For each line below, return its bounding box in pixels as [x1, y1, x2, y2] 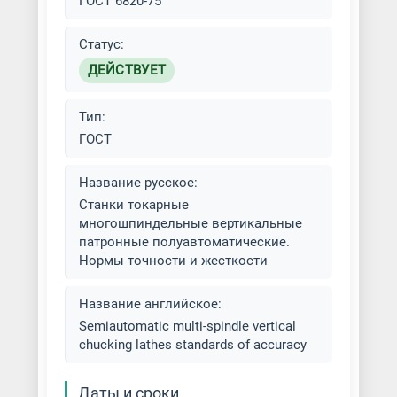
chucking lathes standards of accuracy [78, 337, 307, 353]
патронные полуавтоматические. [78, 234, 290, 250]
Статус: [78, 36, 124, 52]
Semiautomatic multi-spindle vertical [78, 318, 296, 334]
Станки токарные [78, 197, 189, 213]
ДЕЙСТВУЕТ [87, 62, 167, 78]
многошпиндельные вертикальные [78, 215, 302, 231]
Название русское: [78, 175, 198, 191]
